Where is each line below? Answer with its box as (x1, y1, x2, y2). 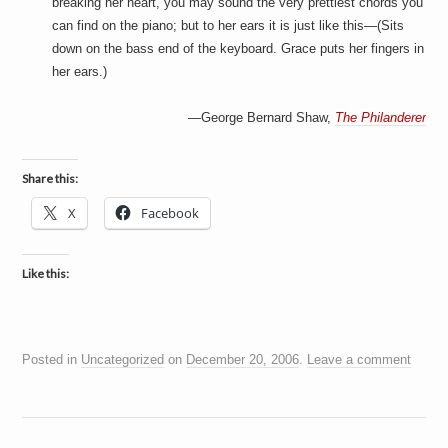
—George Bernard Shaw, (187, 110, 335, 125)
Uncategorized (81, 352, 165, 367)
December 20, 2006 (186, 352, 300, 367)
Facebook (141, 204, 200, 222)
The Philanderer (334, 110, 426, 125)
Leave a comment (307, 352, 412, 367)
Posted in (22, 352, 82, 367)
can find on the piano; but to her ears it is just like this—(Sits (52, 18, 405, 33)
